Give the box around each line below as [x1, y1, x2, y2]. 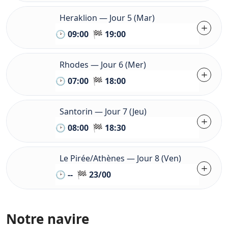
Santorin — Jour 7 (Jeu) [60, 106, 147, 118]
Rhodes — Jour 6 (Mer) [60, 59, 146, 71]
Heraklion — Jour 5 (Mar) [60, 12, 155, 24]
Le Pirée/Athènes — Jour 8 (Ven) [60, 153, 181, 164]
